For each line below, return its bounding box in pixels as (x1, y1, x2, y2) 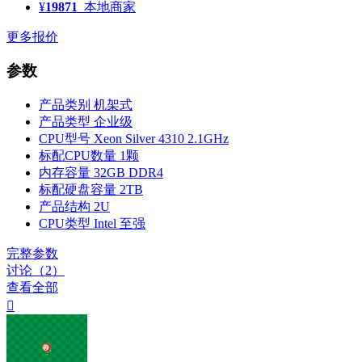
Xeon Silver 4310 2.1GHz (94, 132, 229, 146)
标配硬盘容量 (39, 183, 116, 197)
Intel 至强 (94, 217, 145, 231)
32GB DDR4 (94, 166, 163, 180)
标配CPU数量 (39, 149, 116, 163)
